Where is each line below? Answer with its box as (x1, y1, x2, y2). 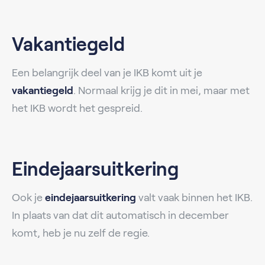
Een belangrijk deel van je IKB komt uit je (12, 66, 202, 79)
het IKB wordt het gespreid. (12, 102, 143, 114)
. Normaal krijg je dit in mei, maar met (73, 84, 250, 96)
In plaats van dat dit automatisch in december (12, 209, 229, 221)
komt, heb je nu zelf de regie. (12, 227, 150, 239)
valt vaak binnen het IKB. (136, 191, 253, 203)
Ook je (12, 191, 45, 203)
